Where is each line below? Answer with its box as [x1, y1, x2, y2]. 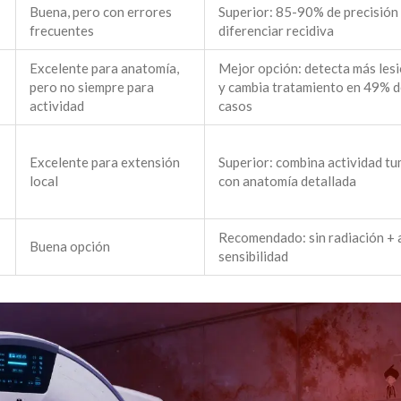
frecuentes [30, 22, 94, 39]
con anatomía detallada [218, 173, 356, 190]
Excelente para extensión [30, 154, 180, 171]
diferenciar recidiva [218, 22, 334, 39]
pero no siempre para [30, 79, 154, 96]
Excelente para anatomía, [30, 60, 179, 77]
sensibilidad [218, 248, 288, 265]
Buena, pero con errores [30, 4, 172, 21]
